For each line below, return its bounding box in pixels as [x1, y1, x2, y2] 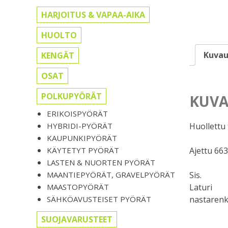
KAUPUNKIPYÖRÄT [47, 133, 117, 144]
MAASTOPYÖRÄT [47, 182, 109, 192]
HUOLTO [41, 30, 77, 41]
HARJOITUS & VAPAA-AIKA [41, 9, 145, 21]
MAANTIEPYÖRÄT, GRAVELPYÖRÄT [47, 169, 175, 180]
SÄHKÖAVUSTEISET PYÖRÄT [47, 194, 151, 205]
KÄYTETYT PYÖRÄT [47, 145, 119, 156]
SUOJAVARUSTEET [41, 214, 112, 225]
